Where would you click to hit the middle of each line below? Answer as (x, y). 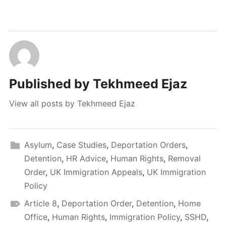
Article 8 (40, 203)
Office (36, 217)
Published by (51, 83)
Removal (184, 158)
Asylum (38, 145)
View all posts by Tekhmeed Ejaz (72, 103)
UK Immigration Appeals (96, 172)
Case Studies (81, 145)
